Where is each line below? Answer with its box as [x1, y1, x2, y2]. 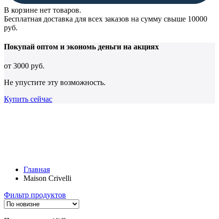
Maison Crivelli [23, 174, 71, 183]
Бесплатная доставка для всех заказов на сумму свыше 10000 [4, 14, 207, 23]
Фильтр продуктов [4, 191, 66, 199]
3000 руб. [13, 62, 44, 70]
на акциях [121, 42, 159, 51]
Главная [23, 165, 50, 174]
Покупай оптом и [4, 42, 66, 51]
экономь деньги [66, 42, 121, 51]
